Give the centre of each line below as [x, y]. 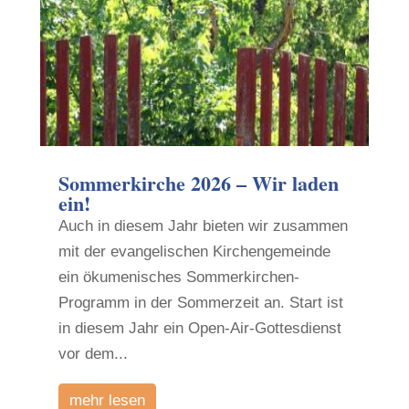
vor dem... [93, 353]
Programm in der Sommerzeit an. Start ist [200, 302]
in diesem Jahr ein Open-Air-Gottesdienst [199, 328]
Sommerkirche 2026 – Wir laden [198, 183]
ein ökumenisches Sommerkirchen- [178, 277]
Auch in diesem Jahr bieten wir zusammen [203, 225]
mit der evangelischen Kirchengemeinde [194, 251]
